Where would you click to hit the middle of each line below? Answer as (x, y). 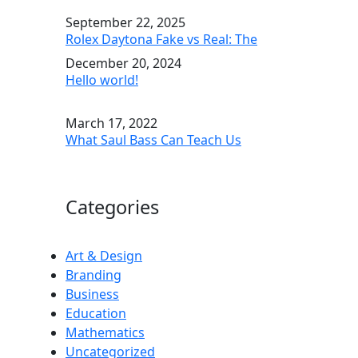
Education (96, 313)
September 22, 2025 (125, 22)
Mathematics (105, 332)
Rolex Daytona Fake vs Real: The (161, 39)
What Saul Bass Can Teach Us (153, 139)
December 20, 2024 (123, 63)
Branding (93, 274)
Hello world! (102, 80)
